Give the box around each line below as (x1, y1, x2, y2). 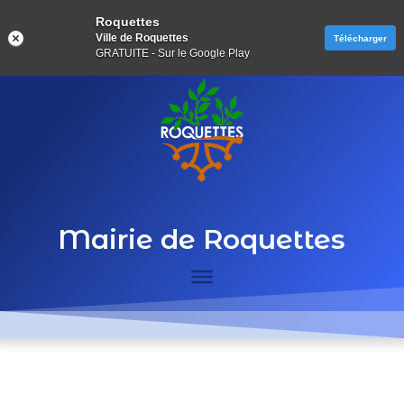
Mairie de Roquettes (58, 223, 346, 256)
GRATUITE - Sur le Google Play (96, 47, 250, 60)
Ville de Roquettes (96, 32, 188, 44)
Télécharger (334, 32, 387, 43)
